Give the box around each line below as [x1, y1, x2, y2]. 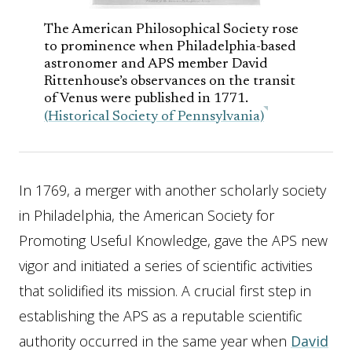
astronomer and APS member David [44, 57, 268, 71]
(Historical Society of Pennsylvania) [44, 110, 264, 124]
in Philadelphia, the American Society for [19, 206, 274, 225]
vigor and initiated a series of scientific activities [19, 256, 313, 275]
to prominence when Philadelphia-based [44, 40, 296, 54]
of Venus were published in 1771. [44, 92, 248, 106]
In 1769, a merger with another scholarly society [19, 181, 326, 200]
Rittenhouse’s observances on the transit [44, 75, 295, 89]
